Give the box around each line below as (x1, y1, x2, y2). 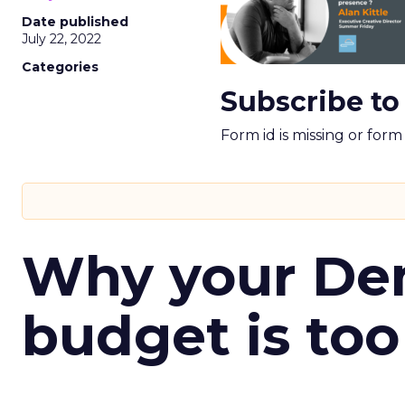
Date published (22, 14, 128, 30)
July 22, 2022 (22, 31, 101, 47)
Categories (22, 59, 99, 75)
